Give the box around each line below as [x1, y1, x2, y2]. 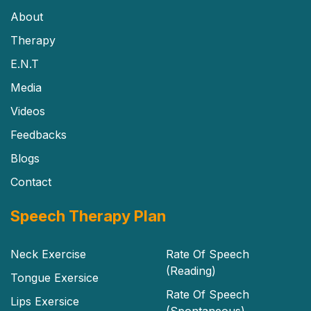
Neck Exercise [10, 246, 86, 261]
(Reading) [166, 263, 216, 278]
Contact [10, 174, 51, 189]
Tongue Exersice [10, 270, 99, 285]
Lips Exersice [10, 294, 79, 308]
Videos [10, 103, 45, 118]
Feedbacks [10, 127, 67, 142]
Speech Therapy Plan [10, 206, 166, 225]
